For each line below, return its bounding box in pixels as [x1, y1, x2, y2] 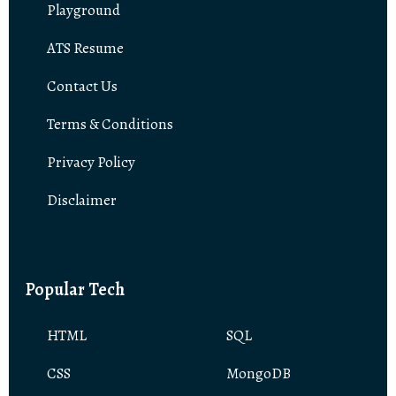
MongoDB [225, 363, 291, 384]
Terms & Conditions [47, 114, 173, 135]
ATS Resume [47, 38, 124, 59]
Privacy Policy [47, 152, 135, 173]
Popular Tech [26, 278, 125, 301]
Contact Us [47, 76, 118, 97]
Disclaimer [47, 190, 117, 211]
